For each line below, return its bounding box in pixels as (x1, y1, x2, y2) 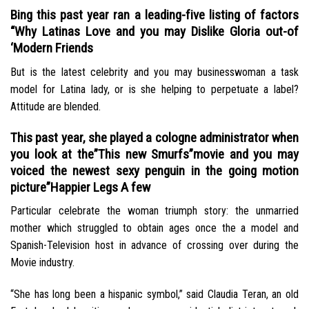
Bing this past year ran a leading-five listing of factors (10, 7, 299, 23)
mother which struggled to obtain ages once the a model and (10, 221, 299, 235)
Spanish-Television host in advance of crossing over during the (10, 239, 299, 252)
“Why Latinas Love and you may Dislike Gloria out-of (10, 23, 299, 40)
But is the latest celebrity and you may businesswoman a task (10, 65, 299, 79)
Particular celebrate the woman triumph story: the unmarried (10, 204, 299, 218)
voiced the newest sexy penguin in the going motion (10, 162, 299, 179)
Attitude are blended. (10, 99, 101, 113)
